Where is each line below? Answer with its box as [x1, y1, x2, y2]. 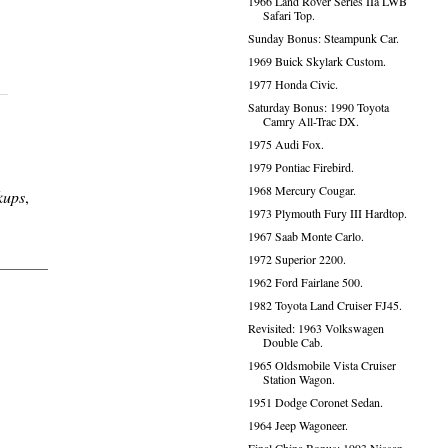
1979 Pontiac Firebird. [247, 159, 354, 175]
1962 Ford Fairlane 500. [247, 274, 363, 290]
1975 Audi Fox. [247, 136, 324, 152]
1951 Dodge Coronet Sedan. [247, 394, 383, 410]
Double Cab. [262, 334, 323, 350]
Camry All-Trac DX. [262, 113, 359, 129]
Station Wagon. [262, 371, 335, 387]
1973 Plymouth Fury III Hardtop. [247, 205, 407, 221]
